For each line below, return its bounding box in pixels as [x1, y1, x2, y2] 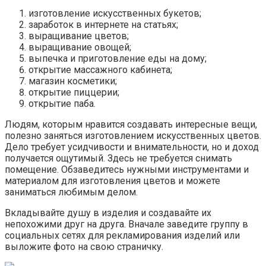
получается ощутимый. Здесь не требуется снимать [5, 152, 232, 164]
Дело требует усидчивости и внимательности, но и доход [5, 141, 259, 153]
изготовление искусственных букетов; [28, 7, 201, 19]
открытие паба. [28, 97, 96, 109]
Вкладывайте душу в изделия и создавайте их [5, 207, 211, 218]
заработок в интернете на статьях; [28, 18, 178, 30]
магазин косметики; [28, 75, 117, 87]
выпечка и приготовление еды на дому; [28, 52, 207, 64]
